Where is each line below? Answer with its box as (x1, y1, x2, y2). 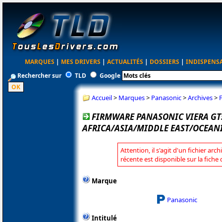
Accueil (92, 93, 112, 102)
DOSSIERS (150, 57, 180, 66)
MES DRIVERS (61, 57, 101, 66)
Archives (188, 93, 213, 102)
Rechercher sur (16, 71, 63, 80)
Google (100, 71, 120, 80)
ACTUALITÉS (107, 57, 144, 66)
